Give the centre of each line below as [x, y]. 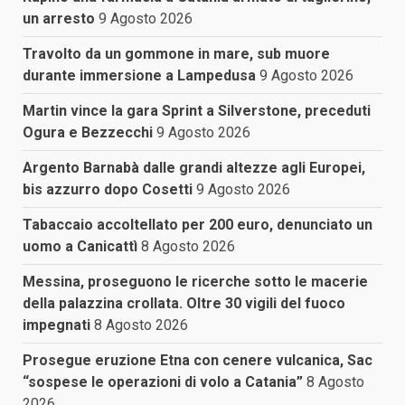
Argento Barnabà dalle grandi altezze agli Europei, [194, 168]
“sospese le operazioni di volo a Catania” [163, 382]
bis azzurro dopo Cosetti [108, 190]
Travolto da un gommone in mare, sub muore [176, 54]
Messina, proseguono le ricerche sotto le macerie [195, 282]
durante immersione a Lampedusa [139, 76]
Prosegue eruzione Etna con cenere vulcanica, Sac [198, 361]
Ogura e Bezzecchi [88, 133]
